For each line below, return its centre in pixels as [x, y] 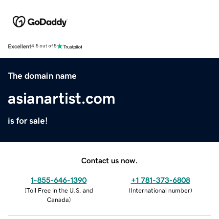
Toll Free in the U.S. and [60, 190]
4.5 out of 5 [44, 46]
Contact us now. [109, 160]
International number [160, 190]
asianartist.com [62, 98]
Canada [58, 199]
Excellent [20, 46]
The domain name [42, 76]
